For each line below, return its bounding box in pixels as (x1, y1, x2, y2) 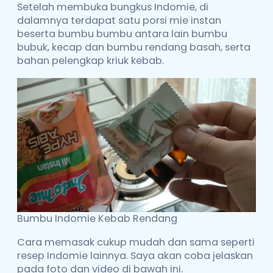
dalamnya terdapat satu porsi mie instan (17, 13, 221, 28)
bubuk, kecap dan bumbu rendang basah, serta (17, 40, 250, 55)
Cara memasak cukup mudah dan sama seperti (17, 235, 255, 249)
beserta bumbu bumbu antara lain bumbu (17, 27, 227, 41)
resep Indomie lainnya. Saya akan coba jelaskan (17, 248, 253, 263)
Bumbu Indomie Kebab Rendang (17, 211, 177, 226)
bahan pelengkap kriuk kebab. (17, 54, 164, 68)
